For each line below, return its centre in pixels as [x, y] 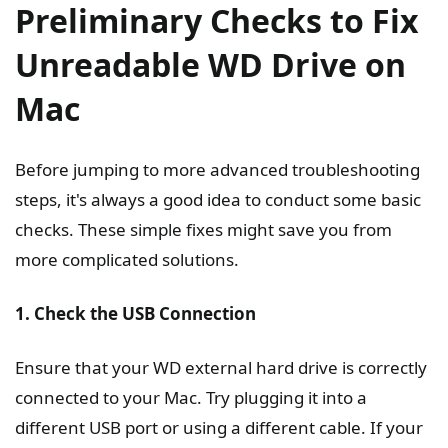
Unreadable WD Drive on [210, 64]
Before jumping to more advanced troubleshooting [217, 169]
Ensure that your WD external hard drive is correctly [221, 367]
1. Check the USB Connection [135, 313]
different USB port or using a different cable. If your [219, 427]
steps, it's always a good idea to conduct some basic [218, 199]
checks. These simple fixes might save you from [203, 229]
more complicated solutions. [127, 259]
